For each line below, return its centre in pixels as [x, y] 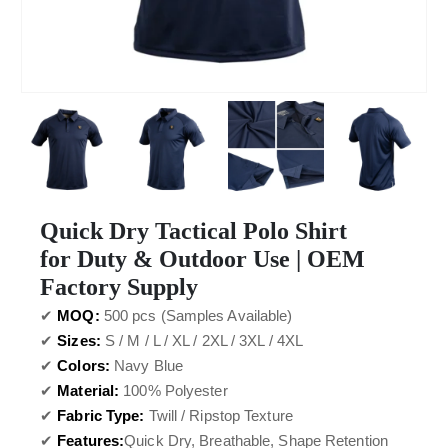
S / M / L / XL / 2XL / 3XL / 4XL [202, 340]
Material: [88, 390]
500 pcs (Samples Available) [196, 315]
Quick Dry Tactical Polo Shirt [193, 231]
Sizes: [79, 340]
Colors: [83, 365]
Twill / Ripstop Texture [218, 415]
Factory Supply [119, 287]
